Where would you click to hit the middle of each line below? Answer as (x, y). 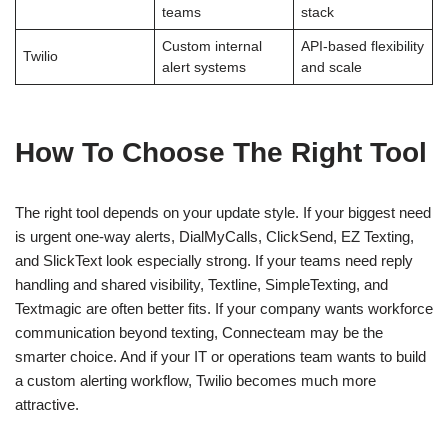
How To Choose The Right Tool (221, 152)
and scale (331, 67)
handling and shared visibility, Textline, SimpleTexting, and (201, 284)
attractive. (47, 404)
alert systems (203, 67)
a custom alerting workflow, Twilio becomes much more (195, 380)
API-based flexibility (362, 46)
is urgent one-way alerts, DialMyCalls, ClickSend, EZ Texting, (214, 236)
